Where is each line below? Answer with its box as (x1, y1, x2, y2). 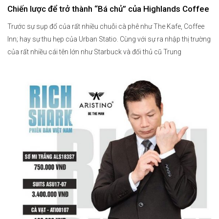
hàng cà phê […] (7, 73, 54, 81)
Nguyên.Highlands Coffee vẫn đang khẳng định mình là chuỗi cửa (7, 60, 206, 68)
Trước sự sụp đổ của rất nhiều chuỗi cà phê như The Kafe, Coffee (7, 22, 204, 30)
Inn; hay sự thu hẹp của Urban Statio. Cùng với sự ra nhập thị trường (7, 35, 211, 43)
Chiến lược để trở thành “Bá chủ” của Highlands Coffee (7, 3, 209, 14)
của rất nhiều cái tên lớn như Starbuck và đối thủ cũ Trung (7, 47, 181, 56)
